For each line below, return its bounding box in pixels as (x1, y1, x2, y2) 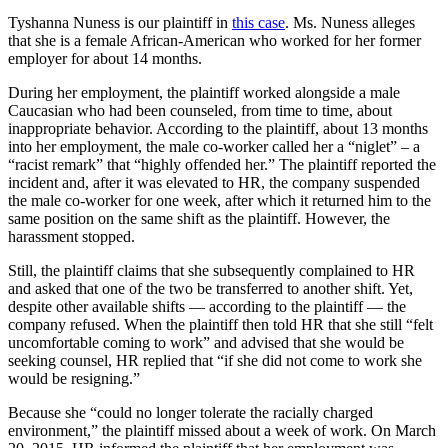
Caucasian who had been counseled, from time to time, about (8, 102, 392, 120)
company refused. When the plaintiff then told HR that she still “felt (8, 316, 433, 334)
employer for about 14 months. (8, 50, 202, 68)
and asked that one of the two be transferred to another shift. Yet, (8, 280, 413, 298)
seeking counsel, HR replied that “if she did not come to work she (8, 352, 422, 370)
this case (232, 14, 285, 32)
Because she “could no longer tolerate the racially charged (8, 404, 373, 422)
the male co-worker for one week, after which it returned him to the (8, 192, 431, 210)
